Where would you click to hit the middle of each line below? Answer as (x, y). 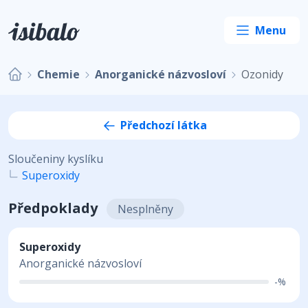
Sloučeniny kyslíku (56, 159)
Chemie (58, 74)
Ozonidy (262, 74)
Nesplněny (145, 209)
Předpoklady (55, 208)
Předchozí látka (162, 125)
